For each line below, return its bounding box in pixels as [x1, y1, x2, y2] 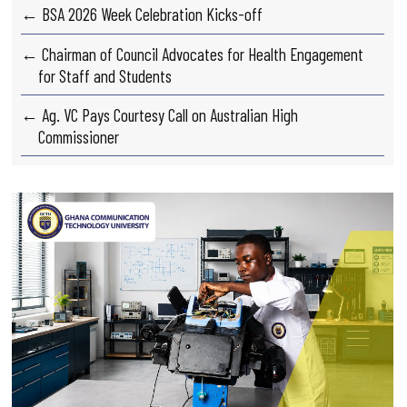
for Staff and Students [38, 65, 173, 87]
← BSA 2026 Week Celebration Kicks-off [21, 4, 263, 25]
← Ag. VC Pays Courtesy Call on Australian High [21, 104, 299, 126]
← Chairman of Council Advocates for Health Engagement [21, 44, 364, 65]
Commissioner [38, 126, 120, 148]
